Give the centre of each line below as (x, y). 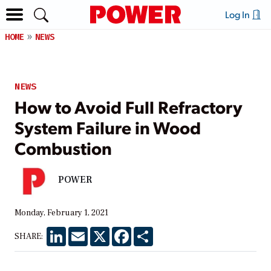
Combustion (63, 147)
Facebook (150, 231)
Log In (238, 14)
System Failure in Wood (108, 127)
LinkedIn (83, 231)
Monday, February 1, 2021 (61, 213)
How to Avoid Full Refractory (129, 106)
